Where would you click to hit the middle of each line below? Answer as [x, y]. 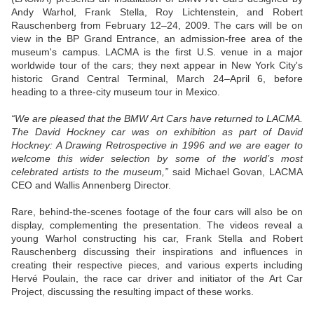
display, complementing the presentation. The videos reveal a [157, 225]
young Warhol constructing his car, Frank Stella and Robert [157, 239]
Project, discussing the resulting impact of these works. [132, 292]
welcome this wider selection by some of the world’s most [157, 159]
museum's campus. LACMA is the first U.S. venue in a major [157, 52]
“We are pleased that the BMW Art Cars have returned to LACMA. [157, 119]
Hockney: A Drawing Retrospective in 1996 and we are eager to [157, 145]
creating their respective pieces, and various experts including [157, 265]
